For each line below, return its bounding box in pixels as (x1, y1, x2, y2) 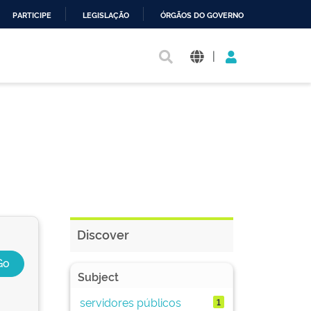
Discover (77, 226, 129, 242)
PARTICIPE (12, 11, 51, 20)
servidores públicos (79, 294, 181, 310)
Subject (78, 269, 119, 284)
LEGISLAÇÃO (83, 11, 129, 20)
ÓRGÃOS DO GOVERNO (160, 11, 244, 20)
